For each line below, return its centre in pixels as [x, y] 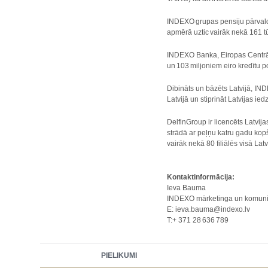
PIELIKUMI [119, 255]
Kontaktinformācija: [201, 177]
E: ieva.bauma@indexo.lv [209, 209]
